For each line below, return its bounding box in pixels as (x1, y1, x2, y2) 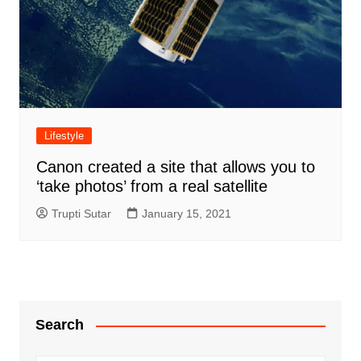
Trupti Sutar (51, 207, 111, 221)
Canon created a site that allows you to (35, 158, 315, 176)
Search (35, 317, 84, 334)
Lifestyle (44, 130, 84, 143)
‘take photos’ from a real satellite (35, 177, 268, 196)
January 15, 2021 (141, 207, 231, 221)
